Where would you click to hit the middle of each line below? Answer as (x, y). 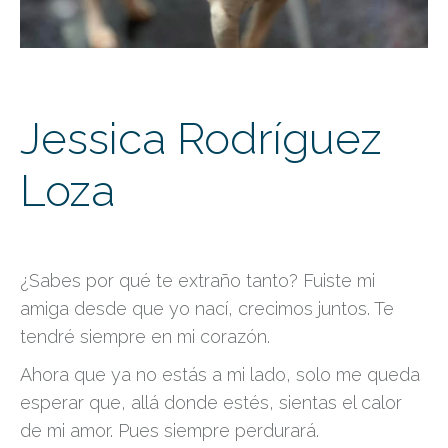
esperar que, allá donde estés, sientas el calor (211, 402)
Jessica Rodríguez (201, 138)
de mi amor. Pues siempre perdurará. (169, 430)
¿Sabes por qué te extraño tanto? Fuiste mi (197, 280)
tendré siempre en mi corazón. (145, 336)
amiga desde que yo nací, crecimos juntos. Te (207, 308)
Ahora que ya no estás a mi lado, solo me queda (220, 374)
